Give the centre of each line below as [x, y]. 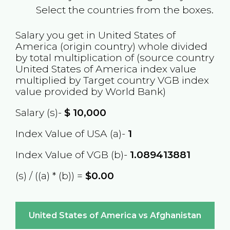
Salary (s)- [40, 112]
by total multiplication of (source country [114, 57]
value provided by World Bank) [90, 91]
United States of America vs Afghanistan [115, 215]
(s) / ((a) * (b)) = [50, 176]
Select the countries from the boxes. [124, 9]
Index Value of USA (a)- [71, 134]
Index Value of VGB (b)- [72, 155]
